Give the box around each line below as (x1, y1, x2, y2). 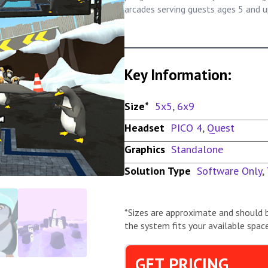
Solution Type (124, 163, 191, 178)
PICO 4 (170, 120, 202, 135)
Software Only (197, 163, 262, 178)
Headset (124, 120, 165, 135)
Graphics (124, 142, 165, 156)
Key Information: (124, 65, 232, 84)
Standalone (171, 142, 223, 156)
